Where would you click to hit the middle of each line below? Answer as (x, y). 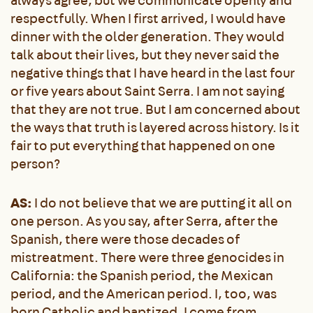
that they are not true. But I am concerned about (155, 109)
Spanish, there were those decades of (125, 239)
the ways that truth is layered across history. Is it (155, 127)
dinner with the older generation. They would (147, 36)
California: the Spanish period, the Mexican (142, 275)
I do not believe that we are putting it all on (162, 203)
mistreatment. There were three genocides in (147, 257)
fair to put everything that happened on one (143, 145)
